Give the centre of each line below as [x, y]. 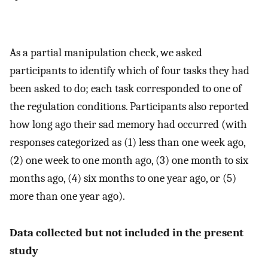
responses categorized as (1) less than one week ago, [127, 142]
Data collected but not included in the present [127, 232]
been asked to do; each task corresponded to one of [126, 88]
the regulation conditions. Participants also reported [129, 106]
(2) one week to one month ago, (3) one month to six [129, 160]
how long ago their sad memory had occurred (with [128, 124]
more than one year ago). [67, 196]
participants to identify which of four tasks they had [130, 70]
